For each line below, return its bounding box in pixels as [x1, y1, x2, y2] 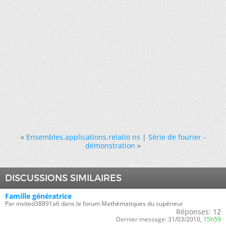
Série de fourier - [148, 132, 206, 142]
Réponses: [176, 206, 211, 216]
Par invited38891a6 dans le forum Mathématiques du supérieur [5, 199, 183, 208]
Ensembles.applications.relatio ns [26, 132, 140, 142]
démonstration [85, 140, 135, 150]
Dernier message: [116, 214, 166, 223]
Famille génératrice [5, 191, 72, 201]
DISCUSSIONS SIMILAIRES [5, 172, 122, 184]
